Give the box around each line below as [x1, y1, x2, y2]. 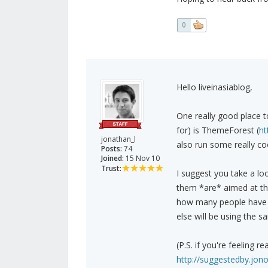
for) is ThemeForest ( [176, 124, 259, 136]
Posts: [101, 144, 122, 154]
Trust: [101, 163, 121, 174]
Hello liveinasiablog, [176, 81, 252, 93]
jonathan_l [101, 134, 136, 145]
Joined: [101, 153, 124, 164]
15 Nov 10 [124, 153, 160, 164]
